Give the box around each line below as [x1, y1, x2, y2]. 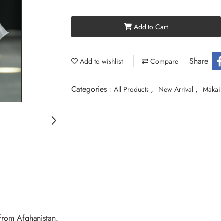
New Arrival [158, 84, 195, 94]
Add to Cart [133, 21, 168, 32]
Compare [148, 56, 178, 66]
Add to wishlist [78, 56, 123, 66]
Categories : [71, 83, 114, 95]
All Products [114, 84, 151, 94]
